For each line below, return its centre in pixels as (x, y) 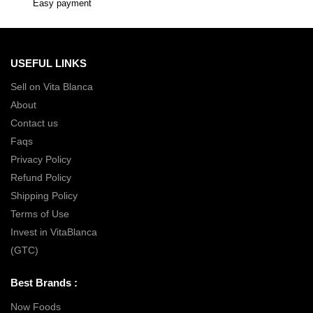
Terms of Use (40, 214)
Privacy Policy (41, 160)
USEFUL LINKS (49, 63)
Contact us (34, 123)
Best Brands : (44, 283)
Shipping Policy (44, 196)
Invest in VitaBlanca (54, 232)
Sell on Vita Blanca (52, 87)
